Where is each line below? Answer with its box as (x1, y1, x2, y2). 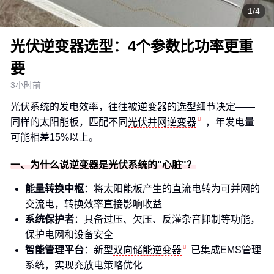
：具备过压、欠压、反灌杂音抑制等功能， (74, 214, 260, 224)
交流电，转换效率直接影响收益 (25, 199, 162, 209)
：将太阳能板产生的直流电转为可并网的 (84, 183, 260, 194)
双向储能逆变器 (113, 245, 182, 255)
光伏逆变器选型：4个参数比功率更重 (10, 38, 253, 54)
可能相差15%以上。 (10, 132, 98, 143)
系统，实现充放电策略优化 (25, 260, 143, 270)
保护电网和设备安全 (25, 229, 113, 240)
